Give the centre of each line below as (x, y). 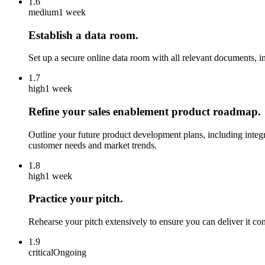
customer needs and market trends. (93, 145)
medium (43, 12)
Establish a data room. (83, 35)
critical (41, 253)
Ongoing (70, 253)
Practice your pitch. (76, 199)
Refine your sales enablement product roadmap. (145, 111)
